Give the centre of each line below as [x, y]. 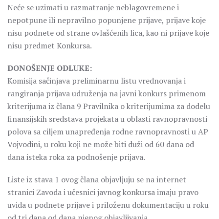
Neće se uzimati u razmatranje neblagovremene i [93, 7]
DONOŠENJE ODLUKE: [50, 68]
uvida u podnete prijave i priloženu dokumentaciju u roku [108, 205]
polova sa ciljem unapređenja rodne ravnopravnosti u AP [108, 131]
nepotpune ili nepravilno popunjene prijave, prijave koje [107, 20]
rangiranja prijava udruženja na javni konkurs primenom [107, 93]
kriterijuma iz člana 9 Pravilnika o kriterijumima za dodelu [109, 106]
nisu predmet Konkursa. [50, 45]
